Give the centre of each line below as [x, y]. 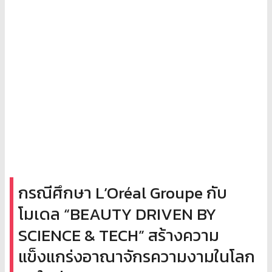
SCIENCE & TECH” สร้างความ [119, 235]
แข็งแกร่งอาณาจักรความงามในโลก [137, 256]
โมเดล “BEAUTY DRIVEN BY [117, 214]
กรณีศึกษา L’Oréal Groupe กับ [123, 192]
